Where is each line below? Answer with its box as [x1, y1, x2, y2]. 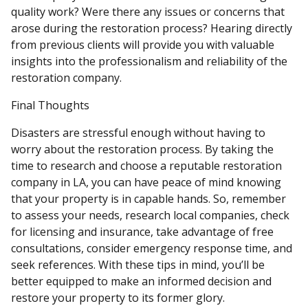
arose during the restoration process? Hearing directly [11, 21, 292, 36]
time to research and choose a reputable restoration [11, 158, 282, 173]
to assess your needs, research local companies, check [11, 208, 289, 223]
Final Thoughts [11, 98, 89, 113]
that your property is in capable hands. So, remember [11, 191, 286, 206]
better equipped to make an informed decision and [11, 274, 272, 289]
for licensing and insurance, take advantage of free [11, 224, 274, 239]
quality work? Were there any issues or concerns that [11, 4, 285, 19]
